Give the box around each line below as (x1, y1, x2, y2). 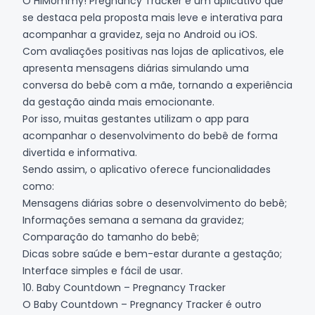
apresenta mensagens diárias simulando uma (22, 60, 249, 75)
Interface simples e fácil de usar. (22, 263, 183, 278)
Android (184, 27, 221, 41)
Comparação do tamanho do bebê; (22, 229, 199, 244)
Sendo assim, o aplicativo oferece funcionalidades (22, 162, 271, 176)
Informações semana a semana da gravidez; (22, 212, 244, 227)
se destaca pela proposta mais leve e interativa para (22, 10, 283, 25)
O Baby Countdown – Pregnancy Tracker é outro (22, 297, 262, 311)
